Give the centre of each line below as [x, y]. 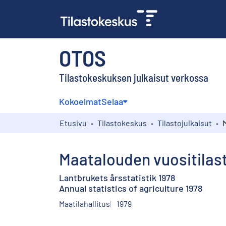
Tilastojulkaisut [185, 123]
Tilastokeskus [122, 123]
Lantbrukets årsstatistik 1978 [117, 177]
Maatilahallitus [84, 203]
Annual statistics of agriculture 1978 [131, 188]
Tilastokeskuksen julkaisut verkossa [134, 77]
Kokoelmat [80, 101]
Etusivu [73, 123]
